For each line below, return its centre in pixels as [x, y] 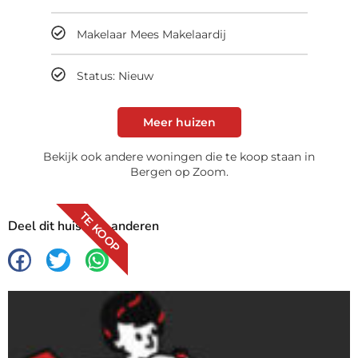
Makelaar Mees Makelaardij [151, 34]
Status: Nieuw [115, 76]
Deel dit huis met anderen [84, 226]
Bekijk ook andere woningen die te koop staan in [179, 156]
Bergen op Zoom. [179, 171]
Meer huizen [179, 122]
